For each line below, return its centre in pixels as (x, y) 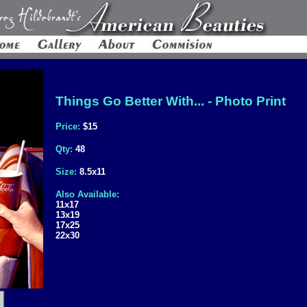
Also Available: (87, 194)
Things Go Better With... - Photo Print (171, 101)
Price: (69, 126)
